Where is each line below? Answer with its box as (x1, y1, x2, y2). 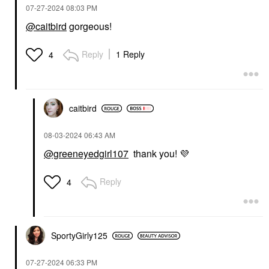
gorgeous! (67, 19, 112, 34)
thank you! (128, 147, 180, 161)
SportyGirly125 (51, 229, 107, 242)
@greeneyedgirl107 (44, 147, 128, 161)
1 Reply (116, 48, 145, 61)
